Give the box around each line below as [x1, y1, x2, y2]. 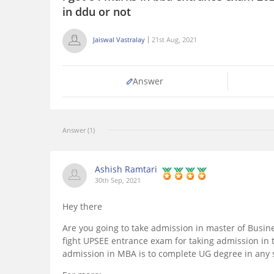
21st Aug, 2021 [152, 35, 197, 45]
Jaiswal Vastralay [93, 35, 145, 45]
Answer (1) [62, 125, 95, 135]
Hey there [62, 201, 102, 213]
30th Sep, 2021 [95, 176, 141, 185]
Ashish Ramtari [95, 163, 157, 176]
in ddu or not [62, 4, 131, 20]
